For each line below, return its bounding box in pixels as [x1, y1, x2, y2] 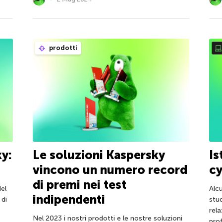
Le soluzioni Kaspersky [32, 148, 165, 163]
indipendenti [32, 192, 105, 207]
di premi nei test [32, 177, 126, 192]
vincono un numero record [32, 163, 187, 177]
